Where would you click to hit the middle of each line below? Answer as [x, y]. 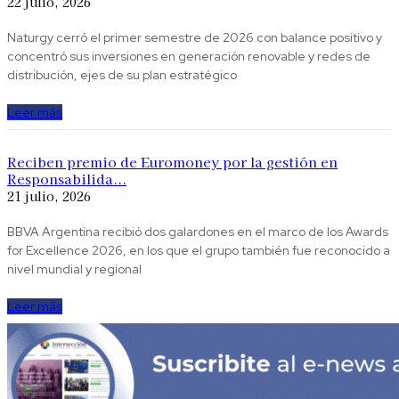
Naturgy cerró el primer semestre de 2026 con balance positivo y [195, 38]
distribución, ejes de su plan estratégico [122, 75]
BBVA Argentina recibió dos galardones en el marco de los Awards [198, 232]
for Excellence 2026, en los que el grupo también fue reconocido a [199, 251]
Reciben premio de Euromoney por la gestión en [172, 162]
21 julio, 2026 [49, 196]
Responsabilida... [67, 179]
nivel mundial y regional [74, 269]
